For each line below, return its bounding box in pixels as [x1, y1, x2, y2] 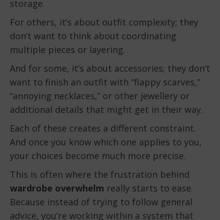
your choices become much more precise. [10, 150, 186, 162]
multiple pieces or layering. [10, 44, 125, 56]
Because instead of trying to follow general [10, 196, 192, 208]
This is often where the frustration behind [10, 168, 190, 181]
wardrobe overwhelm [10, 182, 104, 194]
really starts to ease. [104, 182, 193, 194]
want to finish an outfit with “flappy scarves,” [10, 76, 200, 88]
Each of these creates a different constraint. [10, 122, 196, 135]
